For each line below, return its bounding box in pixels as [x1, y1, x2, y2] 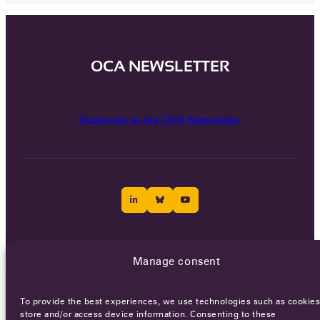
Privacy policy [185, 240, 255, 251]
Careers [65, 240, 103, 251]
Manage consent [132, 255, 221, 268]
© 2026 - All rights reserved [90, 270, 230, 281]
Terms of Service [102, 240, 186, 251]
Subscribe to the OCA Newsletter [79, 114, 241, 125]
